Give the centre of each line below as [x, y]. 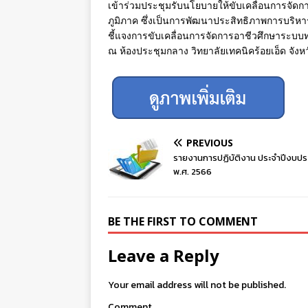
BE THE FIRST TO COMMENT [183, 222]
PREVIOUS [210, 143]
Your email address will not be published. [197, 285]
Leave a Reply [164, 256]
